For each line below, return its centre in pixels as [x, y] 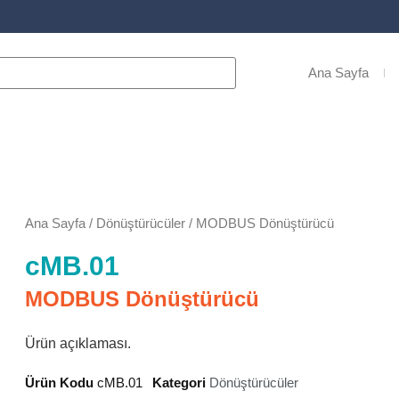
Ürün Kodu [61, 382]
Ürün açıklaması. [78, 343]
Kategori [179, 382]
